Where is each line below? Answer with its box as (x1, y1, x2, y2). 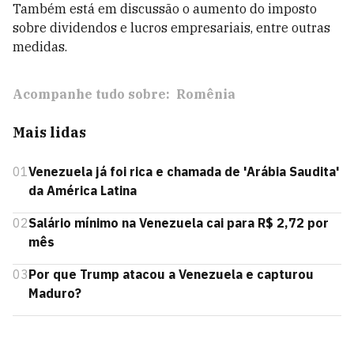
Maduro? (28, 285, 81, 301)
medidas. (13, 39, 67, 55)
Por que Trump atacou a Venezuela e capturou (28, 266, 314, 282)
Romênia (176, 86, 235, 102)
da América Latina (28, 183, 137, 198)
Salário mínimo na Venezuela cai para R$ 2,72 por (28, 215, 329, 231)
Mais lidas (13, 123, 86, 141)
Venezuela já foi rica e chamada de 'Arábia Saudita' (28, 164, 340, 179)
